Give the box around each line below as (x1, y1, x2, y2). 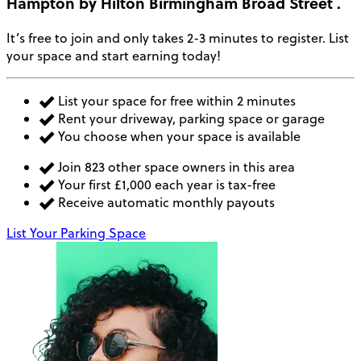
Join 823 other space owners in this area (55, 158, 295, 176)
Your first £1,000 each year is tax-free (55, 176, 276, 194)
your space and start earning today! (6, 47, 221, 65)
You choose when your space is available (55, 127, 301, 146)
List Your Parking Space (6, 224, 146, 243)
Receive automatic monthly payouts (55, 193, 275, 212)
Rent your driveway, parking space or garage (55, 110, 325, 128)
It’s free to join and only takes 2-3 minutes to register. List (6, 29, 349, 48)
